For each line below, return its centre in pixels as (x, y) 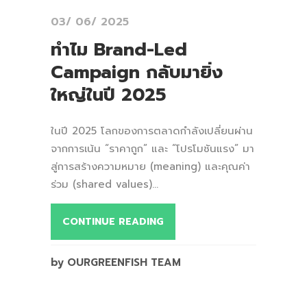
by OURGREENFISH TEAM (116, 262)
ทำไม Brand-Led (119, 49)
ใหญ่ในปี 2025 (108, 95)
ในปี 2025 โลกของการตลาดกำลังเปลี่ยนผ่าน (152, 131)
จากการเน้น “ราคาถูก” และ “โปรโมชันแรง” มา (152, 148)
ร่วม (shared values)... (105, 184)
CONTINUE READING (113, 221)
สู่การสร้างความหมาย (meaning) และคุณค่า (150, 166)
